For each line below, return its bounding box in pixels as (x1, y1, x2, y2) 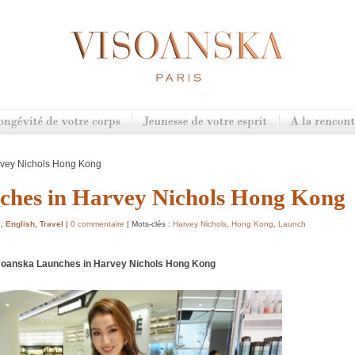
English (6, 219, 35, 228)
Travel (40, 219, 63, 228)
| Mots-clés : (127, 219, 173, 228)
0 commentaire (71, 219, 124, 228)
